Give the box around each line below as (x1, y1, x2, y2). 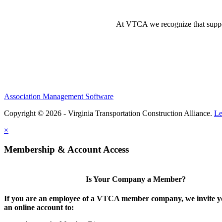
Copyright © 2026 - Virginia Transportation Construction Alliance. (4, 109, 214, 117)
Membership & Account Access (4, 144, 129, 155)
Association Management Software (4, 92, 113, 101)
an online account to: (4, 203, 74, 212)
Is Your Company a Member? (85, 174, 186, 183)
